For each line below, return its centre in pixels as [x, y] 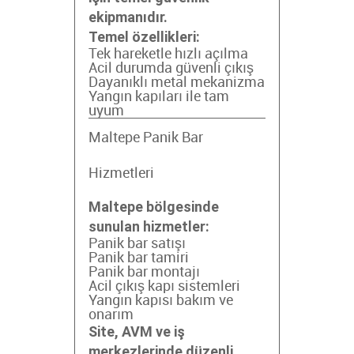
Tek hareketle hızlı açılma [168, 54]
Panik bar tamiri [139, 258]
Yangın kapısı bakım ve [161, 301]
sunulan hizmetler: [149, 226]
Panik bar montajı [144, 272]
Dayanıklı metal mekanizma [177, 83]
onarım [111, 315]
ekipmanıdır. [128, 17]
